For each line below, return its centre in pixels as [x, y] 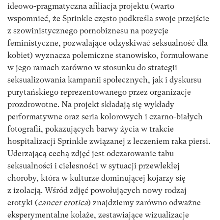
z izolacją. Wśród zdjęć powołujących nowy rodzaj [97, 190]
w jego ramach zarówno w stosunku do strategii [92, 67]
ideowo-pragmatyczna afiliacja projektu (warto [91, 6]
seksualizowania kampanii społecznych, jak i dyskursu [104, 80]
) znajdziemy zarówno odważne [144, 202]
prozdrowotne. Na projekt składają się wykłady [91, 104]
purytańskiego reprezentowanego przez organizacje [99, 92]
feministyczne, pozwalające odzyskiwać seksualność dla [108, 43]
